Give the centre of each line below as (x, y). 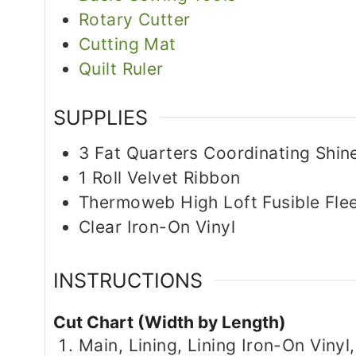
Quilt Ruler (121, 68)
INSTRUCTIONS (128, 280)
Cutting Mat (128, 44)
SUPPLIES (101, 117)
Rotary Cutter (135, 19)
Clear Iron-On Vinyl (157, 226)
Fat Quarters (146, 153)
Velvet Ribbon (184, 177)
